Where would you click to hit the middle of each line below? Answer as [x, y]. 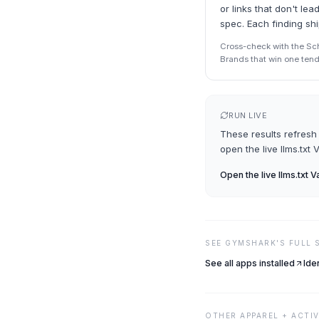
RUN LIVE [248, 115]
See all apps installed [250, 263]
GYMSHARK [251, 243]
